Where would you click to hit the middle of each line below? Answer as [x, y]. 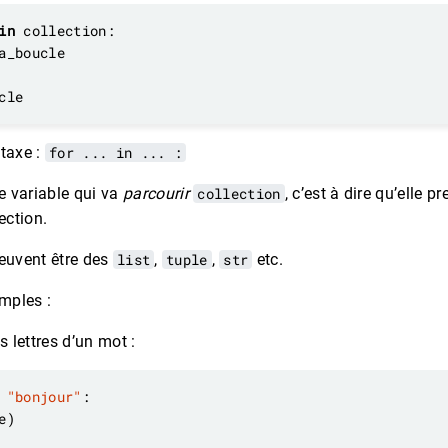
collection [239, 193]
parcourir [155, 193]
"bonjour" [44, 396]
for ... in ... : [115, 152]
